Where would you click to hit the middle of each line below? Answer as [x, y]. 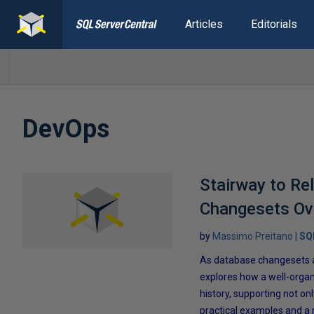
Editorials [274, 24]
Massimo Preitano [253, 236]
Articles [204, 24]
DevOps [66, 129]
